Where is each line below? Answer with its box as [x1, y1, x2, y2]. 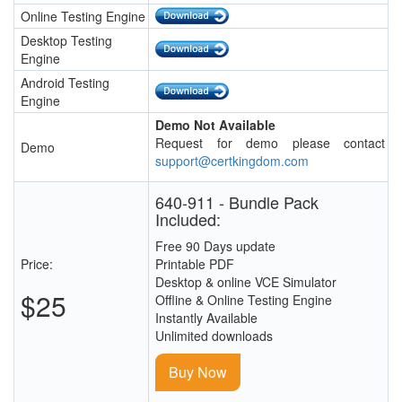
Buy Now [169, 362, 227, 383]
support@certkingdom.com [155, 152, 309, 170]
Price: [21, 255, 53, 274]
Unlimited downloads [155, 327, 273, 345]
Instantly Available [155, 309, 258, 328]
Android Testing [21, 74, 109, 92]
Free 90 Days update [155, 237, 275, 256]
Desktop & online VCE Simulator [155, 273, 336, 292]
